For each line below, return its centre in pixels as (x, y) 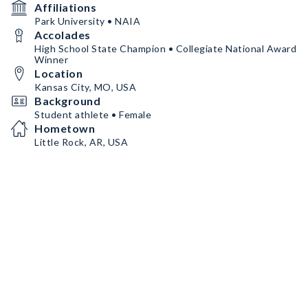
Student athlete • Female (93, 114)
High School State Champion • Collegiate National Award (165, 48)
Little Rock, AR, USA (81, 142)
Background (67, 101)
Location (58, 73)
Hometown (65, 128)
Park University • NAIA (87, 21)
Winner (51, 59)
